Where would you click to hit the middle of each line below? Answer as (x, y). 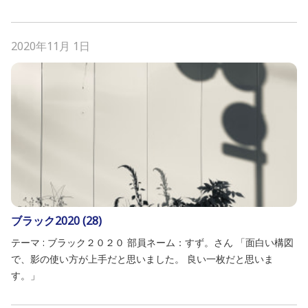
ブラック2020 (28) (56, 221)
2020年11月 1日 (51, 46)
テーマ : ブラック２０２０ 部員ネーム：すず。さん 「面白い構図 (152, 242)
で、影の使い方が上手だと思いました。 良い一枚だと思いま (142, 259)
